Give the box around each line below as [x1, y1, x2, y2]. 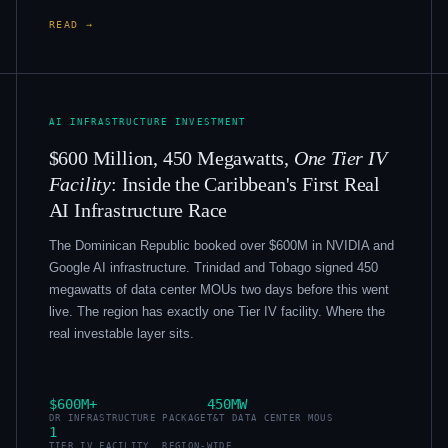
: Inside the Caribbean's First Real [111, 172, 381, 195]
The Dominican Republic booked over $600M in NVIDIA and [48, 238, 394, 254]
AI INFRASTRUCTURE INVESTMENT [48, 115, 246, 127]
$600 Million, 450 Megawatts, [48, 146, 294, 169]
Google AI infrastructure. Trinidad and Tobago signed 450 [48, 260, 378, 276]
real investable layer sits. [48, 326, 194, 342]
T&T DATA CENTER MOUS [206, 413, 334, 424]
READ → [48, 18, 94, 30]
